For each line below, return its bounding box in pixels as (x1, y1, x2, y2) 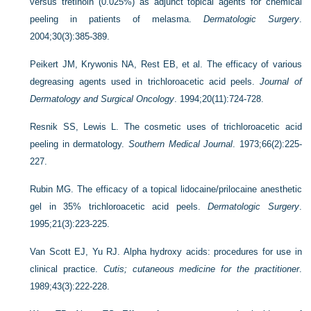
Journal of (260, 76, 302, 87)
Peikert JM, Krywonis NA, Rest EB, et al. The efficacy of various (30, 59, 302, 69)
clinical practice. (30, 264, 103, 274)
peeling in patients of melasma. (30, 14, 203, 24)
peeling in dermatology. (30, 139, 129, 149)
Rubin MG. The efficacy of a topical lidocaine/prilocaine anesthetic (30, 184, 302, 194)
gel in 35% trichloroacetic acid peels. (30, 201, 208, 212)
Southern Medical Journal (128, 139, 233, 149)
